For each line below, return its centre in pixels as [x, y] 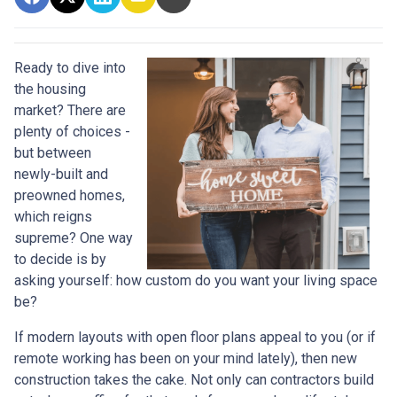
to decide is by [60, 260]
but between [53, 153]
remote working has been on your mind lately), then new [186, 359]
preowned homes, [70, 196]
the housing [50, 90]
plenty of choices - [72, 132]
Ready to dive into [70, 68]
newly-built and [61, 175]
